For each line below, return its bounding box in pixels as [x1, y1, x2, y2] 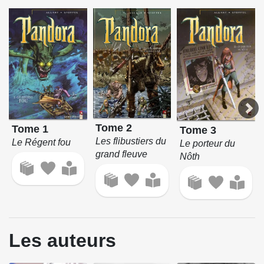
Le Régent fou [11, 137, 71, 147]
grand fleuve [95, 149, 148, 159]
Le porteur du [180, 138, 236, 148]
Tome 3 [180, 124, 217, 136]
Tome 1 [11, 123, 48, 135]
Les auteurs [9, 229, 116, 251]
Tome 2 [95, 122, 133, 134]
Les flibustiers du [95, 136, 167, 146]
